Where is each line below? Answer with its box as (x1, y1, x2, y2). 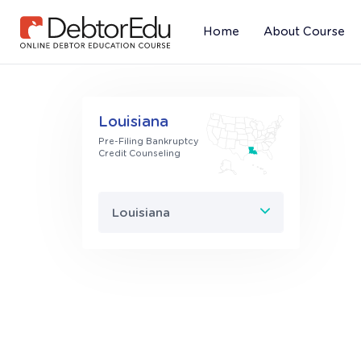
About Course (263, 25, 345, 38)
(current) (202, 41, 255, 54)
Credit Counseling (98, 148, 180, 159)
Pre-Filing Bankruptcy (98, 136, 199, 147)
